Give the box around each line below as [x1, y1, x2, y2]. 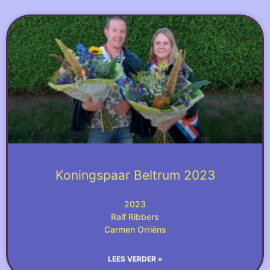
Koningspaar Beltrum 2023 [55, 168, 215, 183]
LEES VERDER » [107, 254, 163, 263]
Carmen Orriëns [104, 224, 166, 234]
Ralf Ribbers [111, 212, 159, 222]
